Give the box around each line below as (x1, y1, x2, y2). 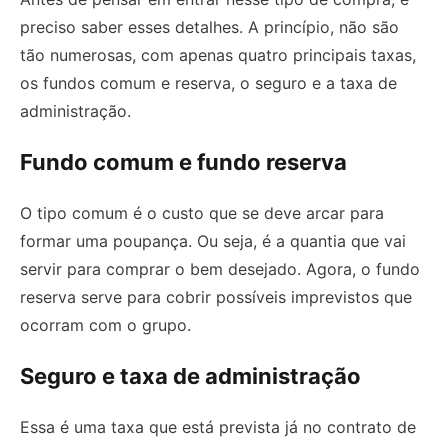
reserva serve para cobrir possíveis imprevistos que (20, 286, 412, 307)
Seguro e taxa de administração (20, 362, 361, 389)
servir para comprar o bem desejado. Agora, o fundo (20, 258, 420, 279)
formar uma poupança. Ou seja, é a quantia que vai (20, 230, 406, 251)
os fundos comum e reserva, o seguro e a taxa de (20, 72, 397, 93)
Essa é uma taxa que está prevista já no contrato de (20, 416, 416, 437)
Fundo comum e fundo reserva (20, 148, 347, 175)
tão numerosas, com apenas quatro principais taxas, (20, 44, 416, 65)
